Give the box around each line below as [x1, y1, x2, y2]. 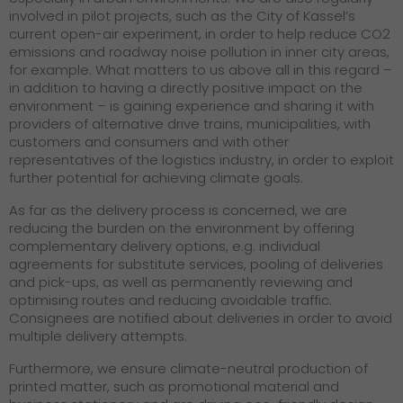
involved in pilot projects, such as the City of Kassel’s [9, 6, 355, 26]
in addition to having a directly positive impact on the [9, 78, 363, 98]
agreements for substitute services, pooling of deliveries [9, 255, 383, 274]
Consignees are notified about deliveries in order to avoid [9, 309, 392, 328]
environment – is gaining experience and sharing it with [9, 96, 374, 116]
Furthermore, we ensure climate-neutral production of [9, 359, 368, 379]
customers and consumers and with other [9, 132, 289, 152]
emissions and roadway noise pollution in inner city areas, [9, 42, 390, 62]
